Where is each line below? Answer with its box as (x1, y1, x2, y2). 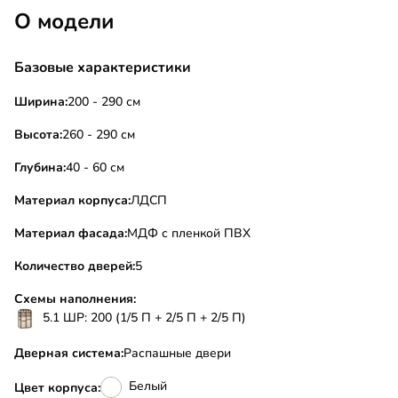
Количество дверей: (14, 258, 135, 275)
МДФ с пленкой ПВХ (127, 225, 251, 243)
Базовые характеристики (14, 58, 191, 78)
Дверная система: (14, 345, 123, 362)
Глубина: (14, 159, 66, 177)
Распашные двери (123, 345, 231, 362)
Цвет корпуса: (14, 378, 100, 396)
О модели (14, 7, 115, 36)
